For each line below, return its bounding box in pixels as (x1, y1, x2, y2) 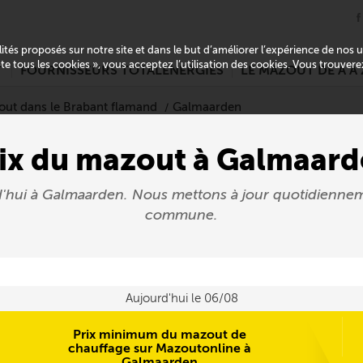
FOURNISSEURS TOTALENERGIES (20, 62, 224, 79)
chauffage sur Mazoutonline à (68, 340, 252, 356)
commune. (145, 206, 218, 224)
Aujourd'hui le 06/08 (125, 291, 238, 305)
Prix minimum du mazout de (73, 327, 247, 342)
